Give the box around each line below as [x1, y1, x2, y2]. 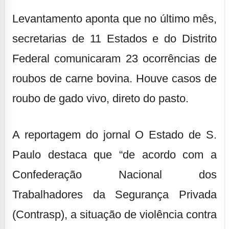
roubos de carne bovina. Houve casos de [12, 72, 217, 85]
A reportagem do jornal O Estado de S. [12, 128, 217, 142]
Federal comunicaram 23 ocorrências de [12, 52, 217, 65]
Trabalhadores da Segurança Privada [12, 188, 217, 201]
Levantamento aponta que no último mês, [12, 12, 217, 26]
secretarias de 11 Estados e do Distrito [12, 32, 217, 45]
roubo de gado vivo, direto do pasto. [12, 92, 189, 105]
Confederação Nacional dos [12, 168, 217, 181]
